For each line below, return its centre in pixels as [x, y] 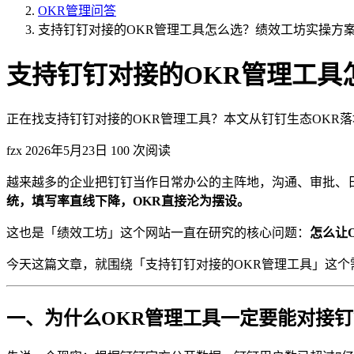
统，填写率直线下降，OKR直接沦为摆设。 [128, 201]
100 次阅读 [141, 150]
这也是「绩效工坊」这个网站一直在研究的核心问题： [158, 232]
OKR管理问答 [77, 11]
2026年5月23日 [66, 150]
